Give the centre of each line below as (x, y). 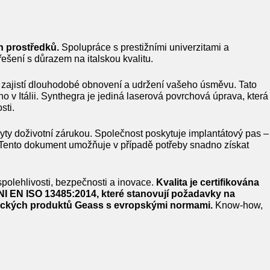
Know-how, (238, 205)
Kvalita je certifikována (208, 182)
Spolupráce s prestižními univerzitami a (144, 47)
